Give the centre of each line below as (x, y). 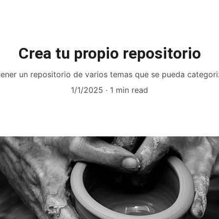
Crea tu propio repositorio (109, 53)
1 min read (129, 90)
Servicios (194, 11)
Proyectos (28, 11)
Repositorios (84, 11)
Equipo (134, 11)
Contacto (162, 11)
